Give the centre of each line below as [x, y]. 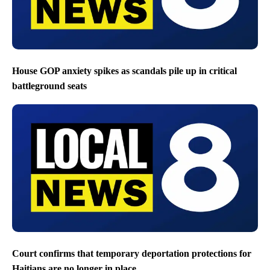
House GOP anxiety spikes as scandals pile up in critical [124, 71]
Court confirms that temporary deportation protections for [132, 253]
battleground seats [49, 86]
